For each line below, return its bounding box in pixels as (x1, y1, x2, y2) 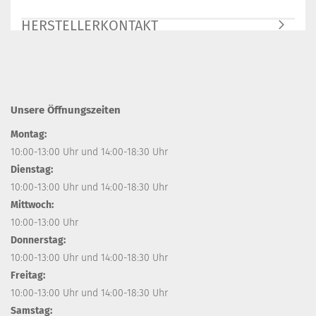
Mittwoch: (11, 198, 54, 211)
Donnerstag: (11, 233, 66, 246)
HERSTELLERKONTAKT (21, 16, 158, 34)
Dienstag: (11, 163, 53, 176)
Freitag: (11, 269, 45, 281)
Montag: (11, 128, 47, 140)
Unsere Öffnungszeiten (11, 103, 121, 116)
